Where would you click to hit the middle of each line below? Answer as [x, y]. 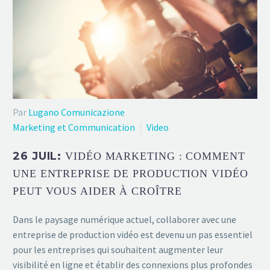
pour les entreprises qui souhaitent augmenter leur [118, 249]
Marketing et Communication [74, 127]
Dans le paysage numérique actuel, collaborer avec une [124, 219]
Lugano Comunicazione [77, 112]
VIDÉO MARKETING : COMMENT [155, 156]
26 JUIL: [39, 156]
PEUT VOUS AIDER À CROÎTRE [97, 191]
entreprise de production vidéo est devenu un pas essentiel [133, 234]
